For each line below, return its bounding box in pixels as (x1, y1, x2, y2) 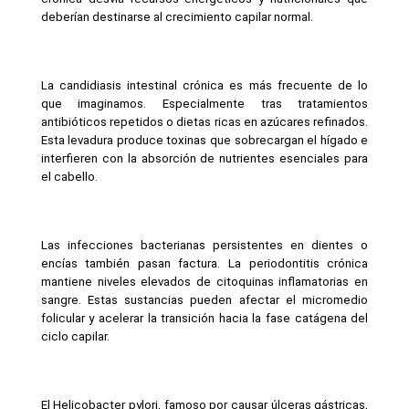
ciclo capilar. (40, 329, 110, 343)
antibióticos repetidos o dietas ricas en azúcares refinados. (40, 114, 369, 129)
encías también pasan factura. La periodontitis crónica (40, 256, 369, 270)
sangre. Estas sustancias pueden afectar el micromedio (40, 292, 369, 307)
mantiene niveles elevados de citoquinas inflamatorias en (40, 274, 369, 288)
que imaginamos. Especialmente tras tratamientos (40, 96, 369, 110)
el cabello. (40, 169, 98, 184)
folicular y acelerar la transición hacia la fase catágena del (40, 310, 369, 325)
